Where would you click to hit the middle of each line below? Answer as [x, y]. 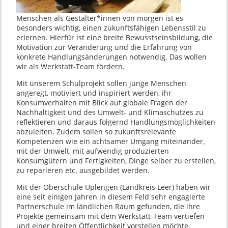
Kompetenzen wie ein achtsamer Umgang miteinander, [110, 141]
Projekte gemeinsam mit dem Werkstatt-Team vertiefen [110, 216]
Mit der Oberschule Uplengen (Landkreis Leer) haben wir [113, 187]
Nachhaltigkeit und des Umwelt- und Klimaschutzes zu [110, 112]
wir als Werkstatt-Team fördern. [70, 67]
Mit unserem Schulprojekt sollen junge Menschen [101, 83]
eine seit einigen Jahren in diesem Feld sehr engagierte [110, 197]
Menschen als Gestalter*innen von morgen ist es [99, 18]
